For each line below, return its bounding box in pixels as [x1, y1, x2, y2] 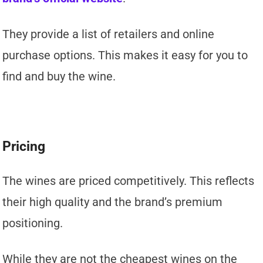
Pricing [2, 138, 46, 154]
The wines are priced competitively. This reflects [2, 173, 255, 188]
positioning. [2, 215, 63, 230]
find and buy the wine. [2, 69, 116, 83]
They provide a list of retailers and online [2, 26, 215, 41]
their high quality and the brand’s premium [2, 194, 223, 209]
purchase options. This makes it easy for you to [2, 48, 248, 62]
